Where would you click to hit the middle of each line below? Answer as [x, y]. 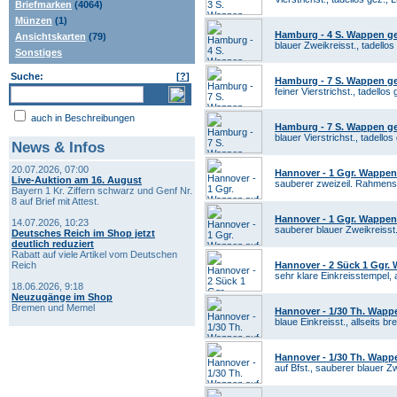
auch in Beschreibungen [82, 118]
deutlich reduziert [53, 244]
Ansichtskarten [51, 36]
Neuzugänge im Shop [62, 297]
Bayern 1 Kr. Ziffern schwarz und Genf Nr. [102, 191]
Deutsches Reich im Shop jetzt [83, 233]
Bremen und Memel [53, 307]
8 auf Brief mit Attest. [55, 201]
